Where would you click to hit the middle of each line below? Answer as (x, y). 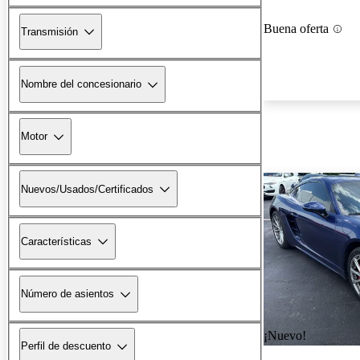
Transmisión (49, 31)
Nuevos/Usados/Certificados (87, 189)
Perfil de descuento (66, 346)
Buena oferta (296, 29)
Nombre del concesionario (81, 84)
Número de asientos (67, 294)
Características (56, 241)
